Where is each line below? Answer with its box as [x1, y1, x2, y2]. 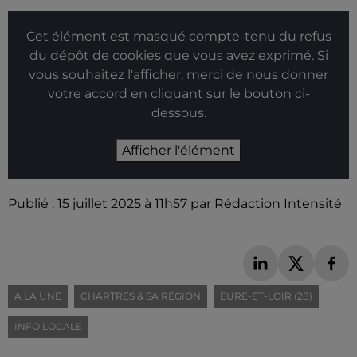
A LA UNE [14, 289, 61, 302]
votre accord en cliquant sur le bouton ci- [47, 86, 310, 102]
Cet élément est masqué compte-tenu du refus [25, 29, 331, 45]
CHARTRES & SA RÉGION [80, 289, 201, 302]
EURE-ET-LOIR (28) [220, 289, 312, 302]
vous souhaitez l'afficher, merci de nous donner [29, 67, 328, 83]
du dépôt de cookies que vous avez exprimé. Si [29, 48, 328, 64]
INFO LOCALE [14, 320, 82, 332]
